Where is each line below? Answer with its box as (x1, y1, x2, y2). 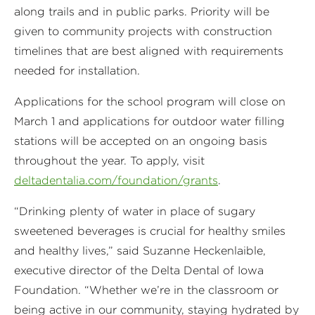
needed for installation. (14, 63, 140, 77)
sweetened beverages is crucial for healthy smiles (14, 224, 285, 238)
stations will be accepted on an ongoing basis (14, 134, 267, 148)
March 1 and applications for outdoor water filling (14, 114, 285, 128)
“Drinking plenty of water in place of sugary (14, 204, 255, 218)
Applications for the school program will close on (14, 94, 285, 108)
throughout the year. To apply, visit (14, 153, 205, 167)
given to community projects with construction (14, 24, 272, 38)
